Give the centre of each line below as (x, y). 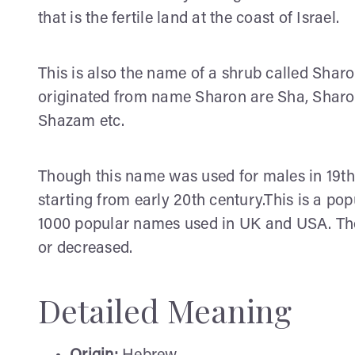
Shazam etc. (81, 122)
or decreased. (86, 249)
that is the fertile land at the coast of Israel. (189, 19)
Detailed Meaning (165, 311)
